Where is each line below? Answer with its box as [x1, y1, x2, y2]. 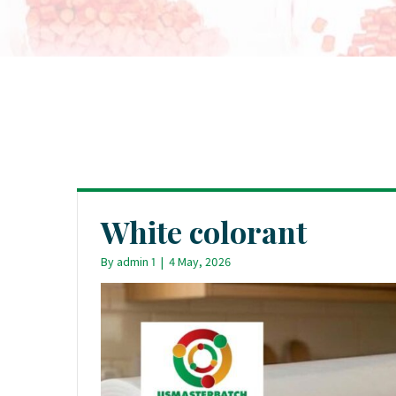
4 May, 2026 [169, 254, 231, 270]
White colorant [101, 211, 307, 252]
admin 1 [117, 254, 156, 270]
